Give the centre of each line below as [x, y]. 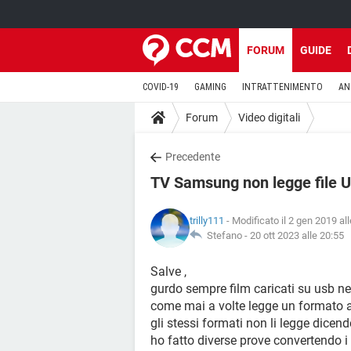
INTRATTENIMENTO [282, 87]
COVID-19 [161, 87]
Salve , [168, 271]
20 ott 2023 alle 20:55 [297, 235]
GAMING [210, 87]
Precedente [193, 157]
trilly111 [207, 221]
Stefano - [226, 235]
